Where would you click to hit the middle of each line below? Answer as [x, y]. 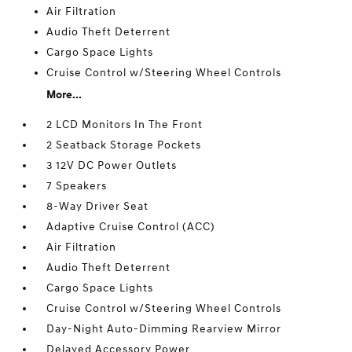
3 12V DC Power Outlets [112, 165]
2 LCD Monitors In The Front [125, 125]
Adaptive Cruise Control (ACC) [131, 227]
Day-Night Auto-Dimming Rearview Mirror [164, 329]
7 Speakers [77, 186]
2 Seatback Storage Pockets [124, 145]
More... [64, 95]
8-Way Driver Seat [98, 206]
